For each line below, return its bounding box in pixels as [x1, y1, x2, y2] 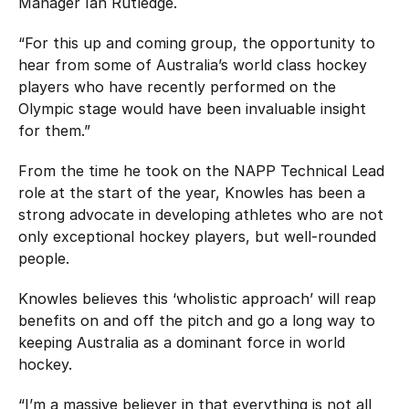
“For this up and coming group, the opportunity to [18, 33, 375, 52]
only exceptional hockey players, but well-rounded [18, 226, 376, 246]
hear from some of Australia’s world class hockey [18, 55, 367, 74]
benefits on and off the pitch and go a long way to [18, 310, 375, 330]
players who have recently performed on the [18, 77, 336, 96]
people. [18, 248, 69, 267]
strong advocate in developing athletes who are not [18, 204, 383, 224]
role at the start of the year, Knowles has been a [18, 183, 365, 202]
